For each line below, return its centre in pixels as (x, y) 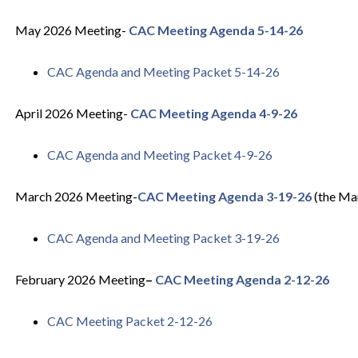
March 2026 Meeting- (76, 196)
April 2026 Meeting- (72, 113)
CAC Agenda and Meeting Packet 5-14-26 (163, 72)
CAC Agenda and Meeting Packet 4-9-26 (159, 155)
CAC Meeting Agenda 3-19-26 (224, 196)
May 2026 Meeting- (72, 30)
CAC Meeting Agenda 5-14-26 (215, 30)
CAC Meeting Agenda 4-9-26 (213, 113)
